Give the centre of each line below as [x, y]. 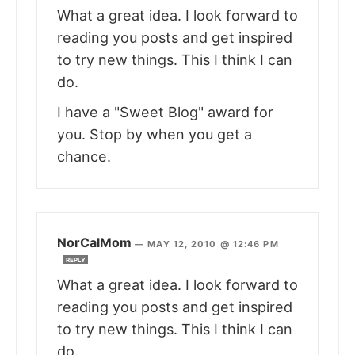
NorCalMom [94, 243]
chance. [84, 157]
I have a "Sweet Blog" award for [165, 113]
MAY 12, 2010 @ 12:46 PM [213, 244]
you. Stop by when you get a [155, 135]
